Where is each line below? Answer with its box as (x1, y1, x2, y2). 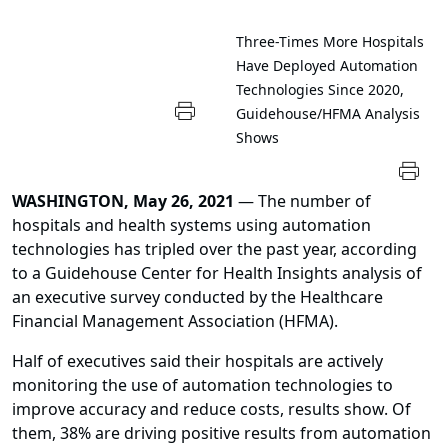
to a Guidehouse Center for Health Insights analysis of (12, 262, 422, 285)
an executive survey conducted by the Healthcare (12, 286, 383, 309)
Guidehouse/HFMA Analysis (236, 104, 420, 124)
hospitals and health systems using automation (12, 214, 371, 237)
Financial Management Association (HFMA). (12, 310, 338, 333)
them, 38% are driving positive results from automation (12, 422, 431, 445)
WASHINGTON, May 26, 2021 (12, 190, 234, 213)
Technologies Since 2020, (236, 80, 404, 100)
